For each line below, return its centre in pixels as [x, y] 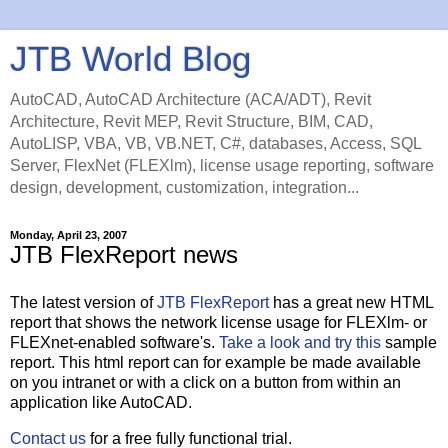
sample [409, 342]
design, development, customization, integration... [184, 187]
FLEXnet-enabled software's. [114, 342]
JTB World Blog [130, 59]
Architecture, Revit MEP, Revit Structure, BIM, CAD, [191, 121]
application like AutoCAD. [101, 402]
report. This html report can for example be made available [215, 362]
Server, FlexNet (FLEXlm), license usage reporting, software [222, 165]
